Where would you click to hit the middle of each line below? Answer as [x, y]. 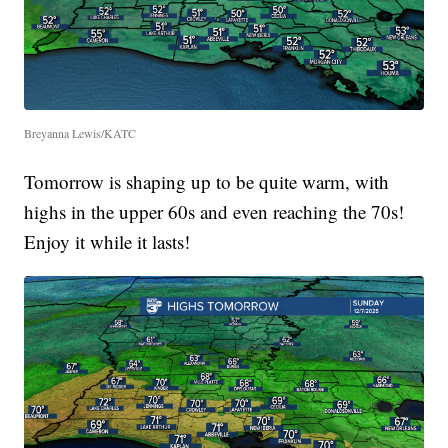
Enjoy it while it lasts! [107, 242]
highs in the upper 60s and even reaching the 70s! [214, 212]
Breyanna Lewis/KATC [80, 133]
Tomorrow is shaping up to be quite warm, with [207, 182]
